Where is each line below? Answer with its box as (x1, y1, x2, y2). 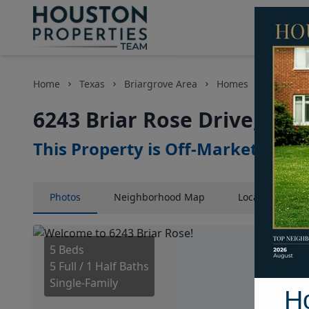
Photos (50, 190, 81, 203)
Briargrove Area (124, 77, 197, 90)
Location (238, 190, 277, 203)
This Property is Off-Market (33, 137, 257, 160)
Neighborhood (114, 190, 181, 203)
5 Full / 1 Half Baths (50, 259, 149, 274)
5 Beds (50, 242, 84, 257)
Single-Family (50, 275, 118, 290)
